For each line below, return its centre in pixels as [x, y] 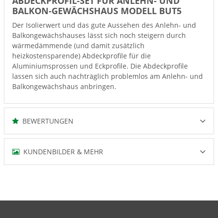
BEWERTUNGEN [46, 121]
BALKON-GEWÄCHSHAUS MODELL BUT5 [97, 11]
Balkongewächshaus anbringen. [64, 86]
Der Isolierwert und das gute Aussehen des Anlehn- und [104, 25]
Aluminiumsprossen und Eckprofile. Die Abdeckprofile [100, 66]
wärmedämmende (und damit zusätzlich [78, 45]
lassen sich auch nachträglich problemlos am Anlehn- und [108, 76]
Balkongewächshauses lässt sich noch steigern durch [99, 35]
